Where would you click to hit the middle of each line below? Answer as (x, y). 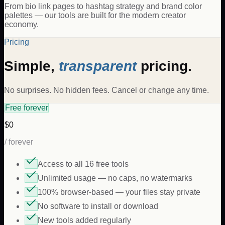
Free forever (27, 108)
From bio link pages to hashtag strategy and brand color (103, 6)
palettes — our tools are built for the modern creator (95, 15)
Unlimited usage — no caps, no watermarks (115, 178)
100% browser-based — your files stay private (119, 192)
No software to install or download (98, 206)
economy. (22, 24)
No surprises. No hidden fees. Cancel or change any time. (106, 90)
